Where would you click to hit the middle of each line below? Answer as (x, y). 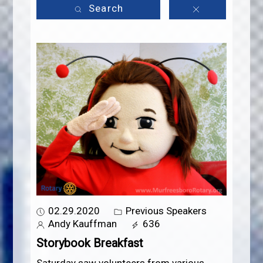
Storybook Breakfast (90, 243)
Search (104, 9)
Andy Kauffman (82, 224)
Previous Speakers (165, 211)
